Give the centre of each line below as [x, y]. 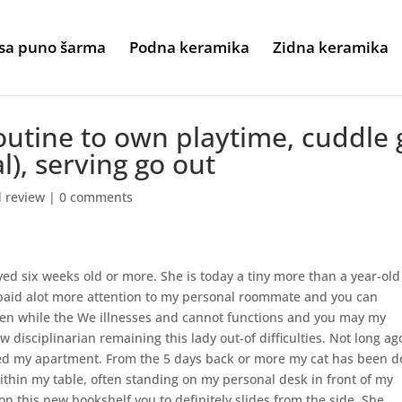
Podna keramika [189, 47]
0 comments [96, 197]
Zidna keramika [331, 47]
